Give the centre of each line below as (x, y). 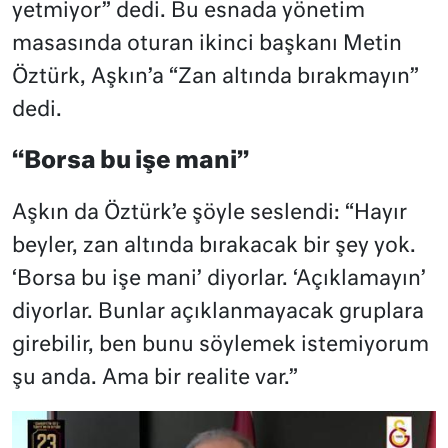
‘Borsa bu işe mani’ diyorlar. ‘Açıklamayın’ (219, 279)
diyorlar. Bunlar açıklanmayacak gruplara (218, 312)
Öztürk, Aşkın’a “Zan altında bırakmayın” (215, 77)
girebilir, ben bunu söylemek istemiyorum (220, 345)
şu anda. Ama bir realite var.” (155, 378)
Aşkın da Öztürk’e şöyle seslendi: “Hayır (209, 213)
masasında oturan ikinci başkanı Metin (207, 44)
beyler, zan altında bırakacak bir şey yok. (214, 246)
